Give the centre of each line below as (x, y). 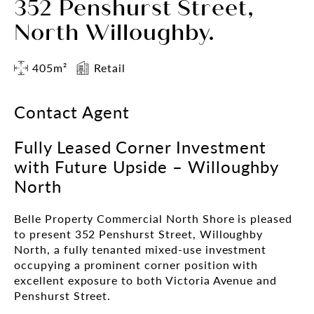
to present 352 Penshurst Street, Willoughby (139, 233)
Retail (109, 67)
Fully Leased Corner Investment (140, 146)
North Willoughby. (115, 33)
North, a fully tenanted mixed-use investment (141, 249)
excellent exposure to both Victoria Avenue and (146, 280)
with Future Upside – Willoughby (146, 166)
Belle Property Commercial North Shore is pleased (153, 218)
